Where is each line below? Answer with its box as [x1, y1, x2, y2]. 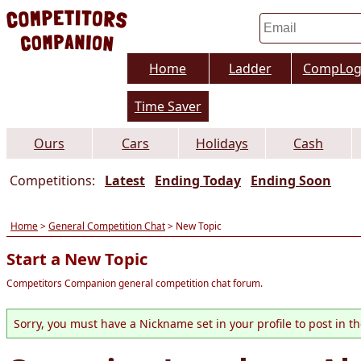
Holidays [196, 135, 249, 153]
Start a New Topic [6, 247, 147, 271]
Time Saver [134, 98, 201, 116]
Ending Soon [251, 172, 331, 190]
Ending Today [155, 172, 241, 190]
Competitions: [10, 172, 95, 190]
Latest [105, 172, 145, 190]
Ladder [228, 60, 272, 78]
